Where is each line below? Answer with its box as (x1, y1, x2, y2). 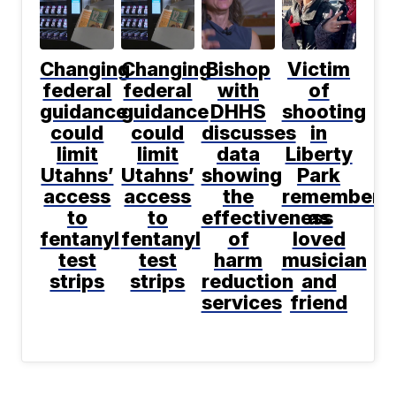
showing (201, 164, 282, 187)
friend (290, 291, 348, 315)
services (201, 291, 282, 315)
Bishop (206, 57, 271, 81)
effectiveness (201, 206, 333, 230)
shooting (281, 100, 366, 124)
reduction (201, 270, 293, 293)
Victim (287, 57, 351, 81)
